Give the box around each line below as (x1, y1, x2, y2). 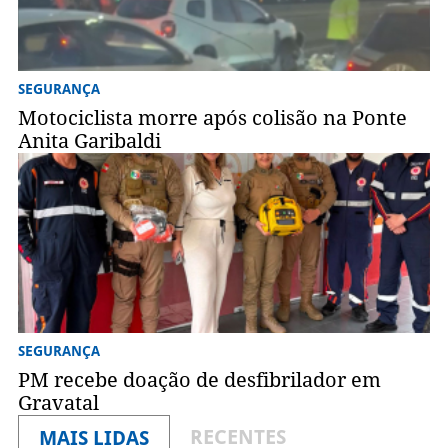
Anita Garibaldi (17, 129, 161, 154)
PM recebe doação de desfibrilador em (17, 368, 381, 393)
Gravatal (17, 391, 99, 416)
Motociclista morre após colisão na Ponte (17, 106, 407, 131)
